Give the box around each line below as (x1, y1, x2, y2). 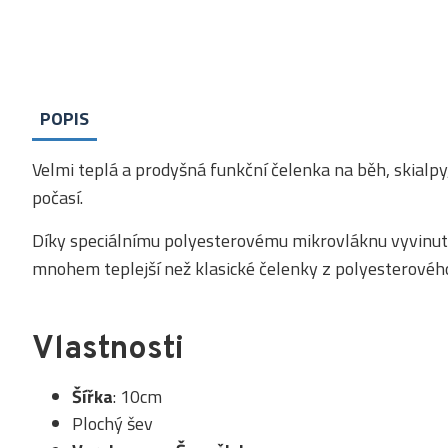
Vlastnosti (32, 330, 184, 370)
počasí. (32, 184, 83, 211)
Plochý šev (72, 410, 153, 437)
